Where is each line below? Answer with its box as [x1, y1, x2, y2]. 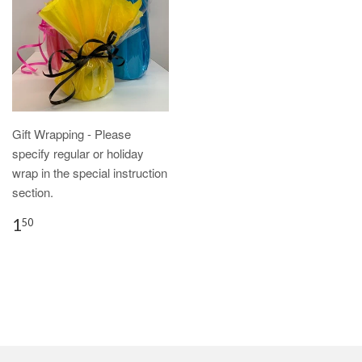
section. [12, 183, 53, 200]
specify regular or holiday [12, 144, 144, 162]
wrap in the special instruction [12, 163, 167, 181]
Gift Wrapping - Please [12, 124, 131, 142]
